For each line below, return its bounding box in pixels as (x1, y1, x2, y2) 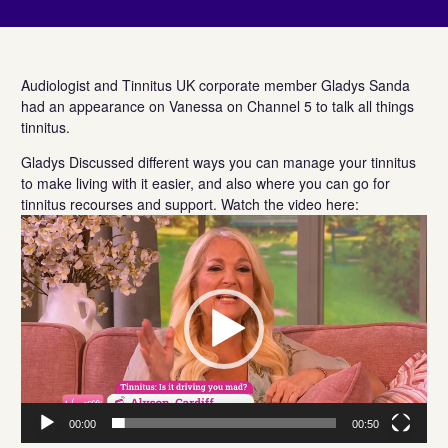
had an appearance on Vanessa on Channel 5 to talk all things (21, 95, 414, 116)
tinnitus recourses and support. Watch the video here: (21, 193, 359, 214)
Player (20, 234, 60, 255)
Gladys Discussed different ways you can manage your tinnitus (21, 151, 416, 172)
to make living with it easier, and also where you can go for (21, 172, 390, 193)
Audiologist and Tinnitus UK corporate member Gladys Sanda (21, 74, 410, 95)
